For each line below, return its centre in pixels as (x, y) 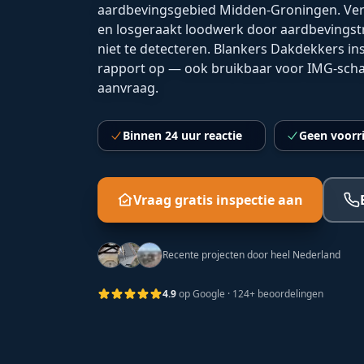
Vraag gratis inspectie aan (218, 200)
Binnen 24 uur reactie (182, 135)
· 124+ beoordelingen (274, 294)
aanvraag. (128, 88)
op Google (201, 294)
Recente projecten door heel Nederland (251, 255)
